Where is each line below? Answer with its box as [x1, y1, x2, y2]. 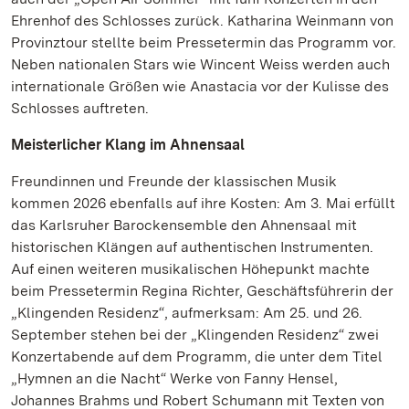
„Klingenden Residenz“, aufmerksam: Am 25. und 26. [11, 304, 362, 321]
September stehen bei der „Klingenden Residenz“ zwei [11, 326, 379, 343]
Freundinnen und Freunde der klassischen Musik [11, 173, 337, 190]
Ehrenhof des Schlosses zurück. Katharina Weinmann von [11, 12, 393, 29]
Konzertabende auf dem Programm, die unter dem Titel [11, 348, 383, 365]
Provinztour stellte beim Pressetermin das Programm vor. [11, 34, 396, 51]
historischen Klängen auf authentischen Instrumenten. [11, 238, 373, 256]
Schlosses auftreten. [11, 100, 152, 117]
